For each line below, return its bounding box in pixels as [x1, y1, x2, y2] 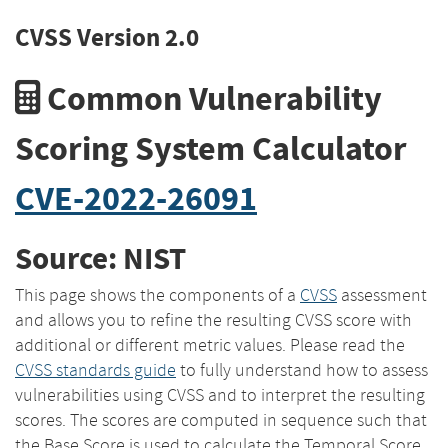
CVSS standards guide [15, 358, 176, 381]
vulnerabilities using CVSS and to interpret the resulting [15, 383, 425, 406]
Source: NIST [15, 238, 186, 280]
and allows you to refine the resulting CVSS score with [15, 308, 412, 331]
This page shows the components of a [15, 283, 300, 306]
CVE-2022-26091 [15, 175, 257, 221]
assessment [337, 283, 427, 306]
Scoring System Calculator [15, 125, 407, 171]
